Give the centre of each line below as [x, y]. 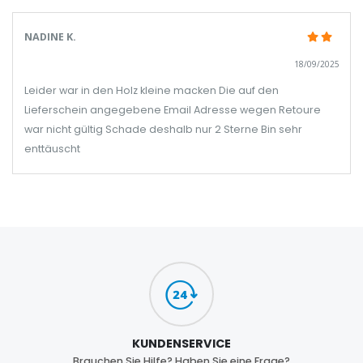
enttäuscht [52, 148]
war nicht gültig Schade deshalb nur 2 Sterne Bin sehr [163, 129]
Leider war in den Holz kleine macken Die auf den [151, 90]
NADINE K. [50, 36]
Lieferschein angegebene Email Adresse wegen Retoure [172, 109]
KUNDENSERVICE [181, 344]
